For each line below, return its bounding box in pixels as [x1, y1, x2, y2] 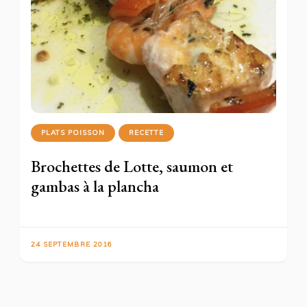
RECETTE [129, 127, 164, 137]
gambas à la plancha [31, 175, 159, 197]
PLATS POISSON [41, 127, 105, 137]
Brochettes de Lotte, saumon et [31, 155, 233, 177]
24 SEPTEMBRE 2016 [31, 239, 112, 249]
